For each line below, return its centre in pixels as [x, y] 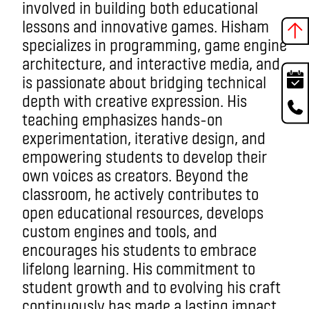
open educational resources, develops [143, 212]
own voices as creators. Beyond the [135, 175]
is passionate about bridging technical [144, 82]
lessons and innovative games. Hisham [146, 26]
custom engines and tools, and [120, 231]
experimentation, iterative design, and [144, 138]
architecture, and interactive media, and [151, 63]
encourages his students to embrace [139, 249]
